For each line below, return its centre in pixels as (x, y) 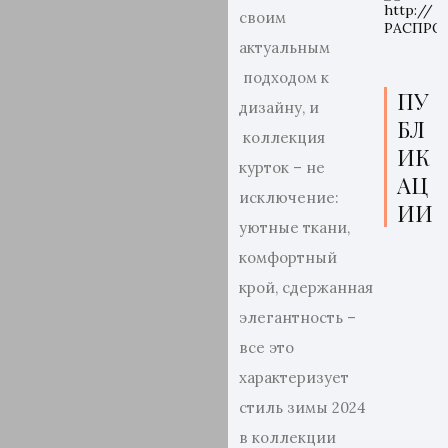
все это (267, 347)
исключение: (289, 197)
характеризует (294, 377)
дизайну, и (279, 107)
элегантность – (298, 317)
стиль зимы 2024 (303, 407)
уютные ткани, (295, 227)
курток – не (282, 167)
